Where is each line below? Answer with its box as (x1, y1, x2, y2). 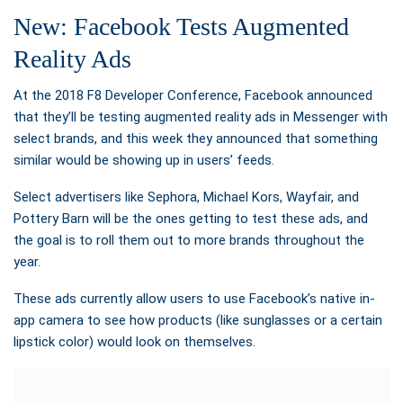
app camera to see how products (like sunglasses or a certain (13, 312, 382, 329)
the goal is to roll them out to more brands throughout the (13, 232, 364, 249)
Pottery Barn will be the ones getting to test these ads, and (13, 210, 368, 228)
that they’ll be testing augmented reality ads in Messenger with (13, 109, 388, 126)
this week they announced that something (126, 130, 378, 148)
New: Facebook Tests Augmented (13, 13, 349, 41)
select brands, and (13, 130, 126, 148)
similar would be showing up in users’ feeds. (13, 152, 274, 169)
